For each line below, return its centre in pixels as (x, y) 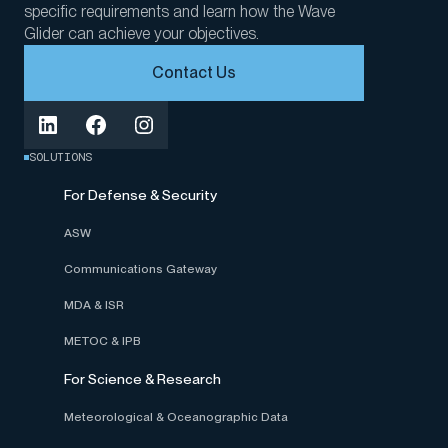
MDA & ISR (94, 305)
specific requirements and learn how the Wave (179, 11)
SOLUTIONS (60, 157)
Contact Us (194, 72)
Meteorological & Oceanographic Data (176, 417)
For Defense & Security (140, 195)
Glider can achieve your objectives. (141, 33)
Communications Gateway (140, 269)
